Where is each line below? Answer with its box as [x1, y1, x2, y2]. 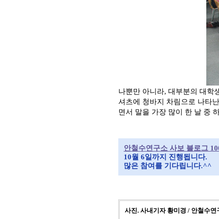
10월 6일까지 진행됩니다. [124, 153, 207, 161]
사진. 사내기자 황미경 [125, 207, 186, 214]
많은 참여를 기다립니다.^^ [124, 162, 212, 170]
